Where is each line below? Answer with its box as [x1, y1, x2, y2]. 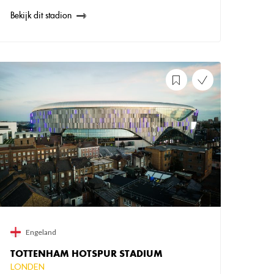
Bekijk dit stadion [10, 10, 72, 21]
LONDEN [10, 261, 45, 272]
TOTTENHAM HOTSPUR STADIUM [10, 247, 163, 259]
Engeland [26, 227, 57, 237]
